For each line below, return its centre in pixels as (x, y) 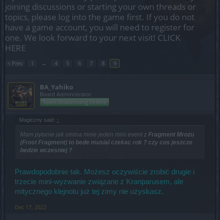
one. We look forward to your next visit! (81, 38)
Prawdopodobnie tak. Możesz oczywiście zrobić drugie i (105, 172)
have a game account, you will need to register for (100, 27)
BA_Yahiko (56, 87)
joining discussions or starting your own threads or (100, 7)
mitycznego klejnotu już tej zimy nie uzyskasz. (89, 191)
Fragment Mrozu (171, 135)
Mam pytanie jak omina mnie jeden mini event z (84, 135)
